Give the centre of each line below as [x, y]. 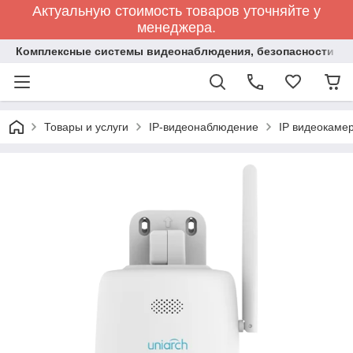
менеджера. [176, 28]
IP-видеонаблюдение [204, 127]
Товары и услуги [86, 127]
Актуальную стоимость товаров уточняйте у [176, 11]
